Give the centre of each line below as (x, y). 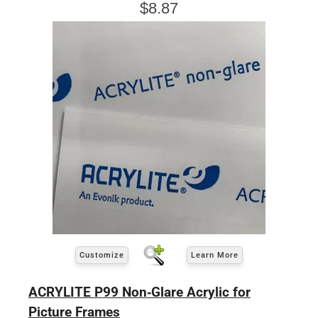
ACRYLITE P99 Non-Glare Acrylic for (139, 292)
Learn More (215, 256)
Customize (102, 256)
